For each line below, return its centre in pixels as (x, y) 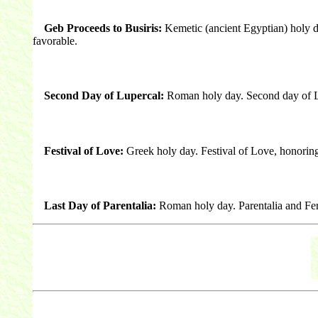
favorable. (55, 40)
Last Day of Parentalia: (100, 205)
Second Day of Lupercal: (104, 96)
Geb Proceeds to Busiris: (103, 28)
